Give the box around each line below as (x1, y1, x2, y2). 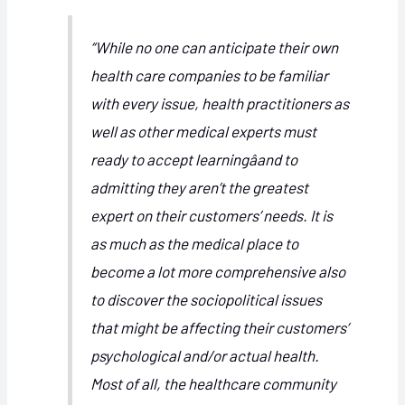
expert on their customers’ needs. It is (90, 206, 334, 224)
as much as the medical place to (90, 234, 299, 252)
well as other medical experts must (90, 122, 317, 140)
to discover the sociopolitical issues (90, 290, 323, 308)
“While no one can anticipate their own (90, 38, 339, 56)
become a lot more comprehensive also (90, 262, 346, 280)
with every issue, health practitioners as (90, 94, 350, 112)
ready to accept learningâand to (90, 150, 298, 168)
